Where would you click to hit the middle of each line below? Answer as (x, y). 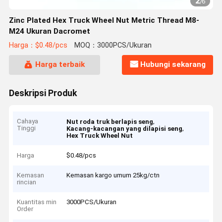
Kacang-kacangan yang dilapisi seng (125, 129)
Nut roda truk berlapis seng (110, 122)
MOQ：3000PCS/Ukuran (113, 46)
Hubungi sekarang (173, 65)
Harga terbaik (60, 65)
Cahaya (28, 121)
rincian (27, 182)
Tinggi (27, 128)
